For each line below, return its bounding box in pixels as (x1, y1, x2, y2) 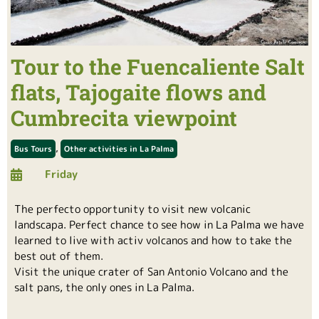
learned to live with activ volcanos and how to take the (14, 233, 292, 249)
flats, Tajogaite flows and (11, 78, 266, 107)
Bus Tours (14, 143, 52, 155)
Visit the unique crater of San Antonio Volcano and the (14, 264, 288, 280)
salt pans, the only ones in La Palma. (14, 280, 194, 296)
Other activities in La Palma (64, 143, 174, 155)
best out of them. (14, 249, 103, 264)
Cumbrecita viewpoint (11, 104, 237, 132)
